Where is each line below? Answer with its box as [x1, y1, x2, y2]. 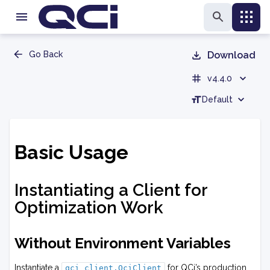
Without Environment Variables [14, 234, 231, 253]
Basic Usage [14, 141, 128, 164]
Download [207, 49, 256, 61]
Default [202, 95, 233, 104]
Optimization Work [14, 198, 163, 218]
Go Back [29, 49, 63, 59]
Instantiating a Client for [14, 180, 207, 201]
